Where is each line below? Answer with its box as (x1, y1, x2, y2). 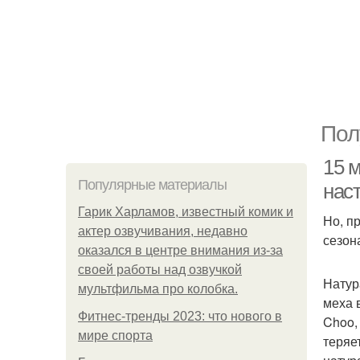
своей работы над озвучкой (78, 263, 242, 276)
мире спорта (78, 329, 153, 342)
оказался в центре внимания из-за (78, 243, 283, 257)
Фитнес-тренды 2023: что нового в (78, 309, 282, 323)
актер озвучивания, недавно (78, 224, 247, 238)
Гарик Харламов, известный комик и (78, 205, 293, 219)
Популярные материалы (78, 177, 227, 193)
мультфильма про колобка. (78, 282, 238, 296)
